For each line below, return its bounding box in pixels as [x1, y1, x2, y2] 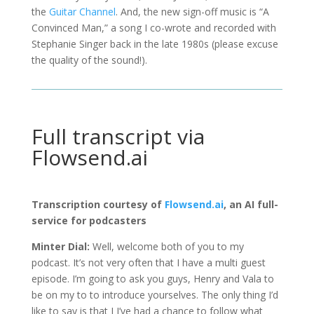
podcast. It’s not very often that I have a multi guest [31, 255, 266, 269]
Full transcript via [31, 121, 205, 151]
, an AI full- [223, 197, 278, 211]
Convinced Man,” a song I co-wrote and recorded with [31, 20, 276, 34]
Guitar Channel [48, 4, 116, 18]
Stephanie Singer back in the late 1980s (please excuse [31, 36, 278, 50]
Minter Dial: [31, 239, 93, 253]
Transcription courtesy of [31, 197, 165, 211]
